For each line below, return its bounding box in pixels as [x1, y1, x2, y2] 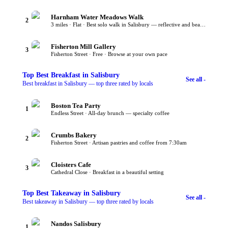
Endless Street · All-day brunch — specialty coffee [51, 110, 169, 117]
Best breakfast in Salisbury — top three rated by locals [22, 80, 153, 88]
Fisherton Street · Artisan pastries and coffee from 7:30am [51, 139, 187, 146]
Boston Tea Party [51, 102, 101, 110]
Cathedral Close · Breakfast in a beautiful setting [51, 169, 164, 176]
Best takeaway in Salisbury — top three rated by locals [22, 198, 154, 206]
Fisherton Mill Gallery [51, 43, 116, 51]
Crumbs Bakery [51, 131, 97, 139]
